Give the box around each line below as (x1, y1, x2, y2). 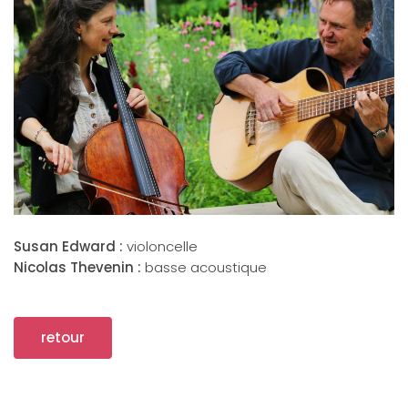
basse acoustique (141, 258, 267, 278)
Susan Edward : (14, 237, 123, 257)
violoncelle (123, 237, 198, 257)
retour (41, 328, 85, 348)
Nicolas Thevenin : (14, 258, 141, 278)
